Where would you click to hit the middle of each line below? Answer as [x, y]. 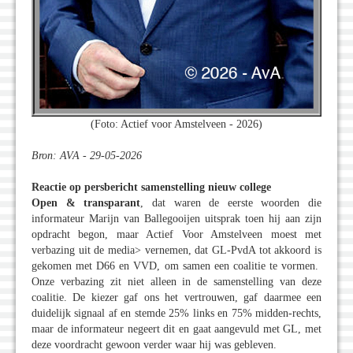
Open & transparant [86, 203]
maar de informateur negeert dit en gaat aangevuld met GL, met [176, 329]
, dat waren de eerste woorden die [231, 203]
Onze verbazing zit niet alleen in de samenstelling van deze [176, 282]
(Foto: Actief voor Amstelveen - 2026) [176, 124]
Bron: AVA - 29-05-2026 [87, 156]
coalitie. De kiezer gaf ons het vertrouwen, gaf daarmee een [176, 298]
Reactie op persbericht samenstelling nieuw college [151, 188]
